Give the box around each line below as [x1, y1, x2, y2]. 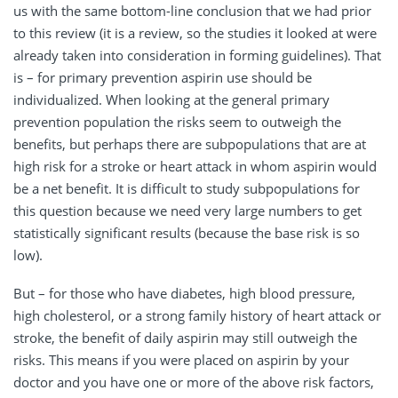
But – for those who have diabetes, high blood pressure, [13, 283, 355, 302]
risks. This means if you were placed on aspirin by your [13, 350, 349, 369]
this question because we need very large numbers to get [13, 201, 362, 219]
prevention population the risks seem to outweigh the [13, 112, 341, 131]
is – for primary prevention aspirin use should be [13, 68, 312, 86]
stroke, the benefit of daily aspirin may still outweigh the [13, 328, 357, 346]
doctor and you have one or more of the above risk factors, [13, 372, 374, 391]
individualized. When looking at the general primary [13, 90, 330, 108]
